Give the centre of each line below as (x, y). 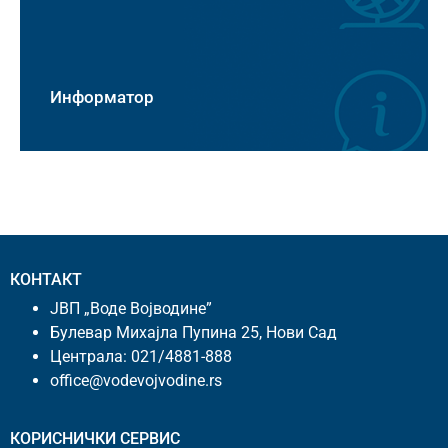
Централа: (90, 356)
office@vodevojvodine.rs (136, 380)
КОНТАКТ (46, 279)
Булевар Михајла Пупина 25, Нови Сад (193, 332)
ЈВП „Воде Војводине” (131, 308)
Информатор (102, 96)
